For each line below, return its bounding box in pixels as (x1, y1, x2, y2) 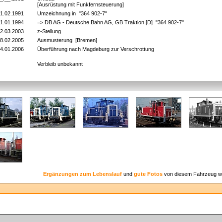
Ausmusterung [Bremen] (37, 37, 97, 43)
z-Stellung (37, 28, 64, 34)
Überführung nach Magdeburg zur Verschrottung (37, 46, 157, 52)
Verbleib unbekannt (37, 61, 86, 67)
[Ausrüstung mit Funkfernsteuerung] (37, 1, 124, 7)
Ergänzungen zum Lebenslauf (43, 171, 122, 177)
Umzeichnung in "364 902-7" (37, 10, 109, 16)
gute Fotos (133, 171, 163, 177)
